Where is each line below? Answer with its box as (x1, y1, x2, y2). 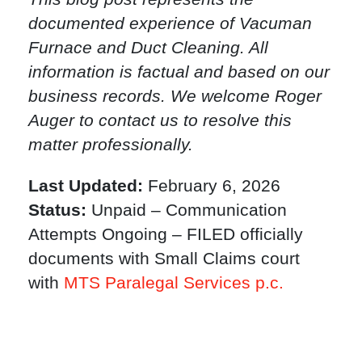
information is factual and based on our (28, 62, 330, 82)
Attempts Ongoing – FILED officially (28, 224, 303, 243)
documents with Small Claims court (28, 248, 300, 267)
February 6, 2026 (143, 175, 280, 195)
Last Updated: (28, 175, 143, 195)
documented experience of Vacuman (28, 14, 312, 33)
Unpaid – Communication (86, 200, 287, 219)
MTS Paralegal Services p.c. (64, 272, 284, 292)
